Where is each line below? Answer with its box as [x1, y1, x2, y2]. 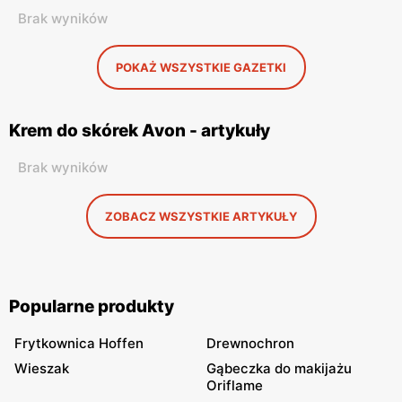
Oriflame [206, 377, 263, 394]
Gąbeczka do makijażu [206, 360, 352, 377]
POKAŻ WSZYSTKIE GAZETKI [116, 60, 286, 74]
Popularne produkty [9, 296, 174, 317]
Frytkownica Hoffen [14, 335, 144, 352]
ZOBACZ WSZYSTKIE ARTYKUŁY [105, 209, 297, 223]
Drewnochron [206, 335, 294, 352]
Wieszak [14, 360, 69, 377]
